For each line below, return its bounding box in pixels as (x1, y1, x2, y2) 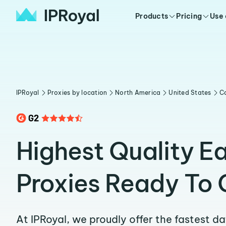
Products (135, 12, 168, 21)
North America (115, 89, 161, 96)
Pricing (176, 12, 202, 21)
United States (168, 89, 211, 96)
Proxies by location (47, 89, 107, 96)
